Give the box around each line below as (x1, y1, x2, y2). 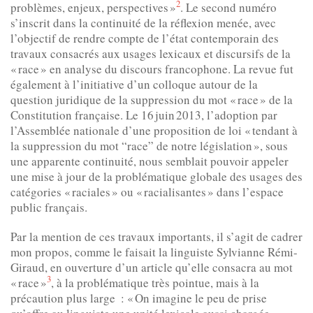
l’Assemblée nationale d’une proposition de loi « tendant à (10, 122, 298, 138)
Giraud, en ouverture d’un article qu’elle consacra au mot (10, 259, 293, 275)
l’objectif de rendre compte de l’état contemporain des (10, 29, 279, 46)
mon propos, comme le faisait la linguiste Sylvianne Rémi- (10, 243, 298, 260)
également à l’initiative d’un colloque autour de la (10, 75, 258, 92)
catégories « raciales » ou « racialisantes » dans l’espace (10, 183, 284, 200)
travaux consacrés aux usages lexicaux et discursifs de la (10, 45, 291, 61)
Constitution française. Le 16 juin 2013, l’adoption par (10, 106, 277, 123)
